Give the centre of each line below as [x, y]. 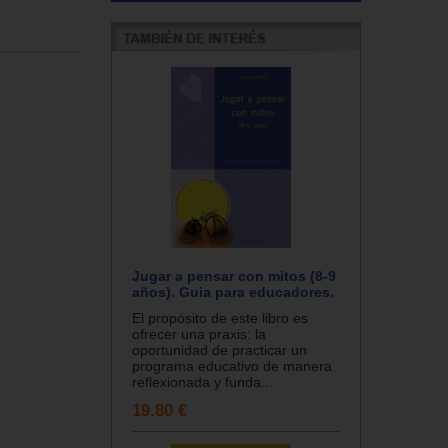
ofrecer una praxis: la [199, 333]
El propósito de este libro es [220, 317]
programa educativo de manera [232, 365]
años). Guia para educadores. [233, 291]
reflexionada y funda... [202, 381]
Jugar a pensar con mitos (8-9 [234, 275]
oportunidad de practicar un [219, 349]
